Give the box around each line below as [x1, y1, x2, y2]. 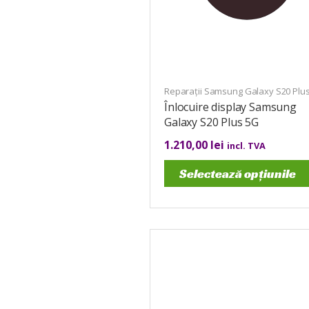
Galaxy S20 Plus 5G [164, 114, 259, 130]
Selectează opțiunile [179, 165, 296, 181]
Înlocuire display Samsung [164, 99, 297, 114]
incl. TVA [227, 139, 266, 152]
